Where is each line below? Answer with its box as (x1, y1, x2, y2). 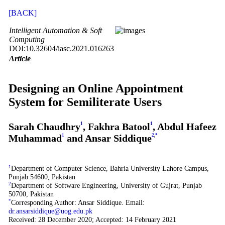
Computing (9, 35, 45, 44)
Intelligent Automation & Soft (9, 26, 102, 35)
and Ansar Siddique (64, 132, 152, 144)
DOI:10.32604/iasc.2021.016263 (9, 44, 114, 53)
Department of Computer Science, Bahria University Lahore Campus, (11, 164, 209, 172)
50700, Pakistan (8, 189, 54, 198)
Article (9, 54, 31, 63)
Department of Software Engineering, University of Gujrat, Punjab (11, 181, 202, 189)
